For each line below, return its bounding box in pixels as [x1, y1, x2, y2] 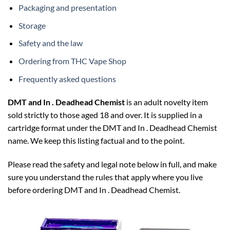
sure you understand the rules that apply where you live [8, 172, 203, 182]
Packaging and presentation [18, 3, 117, 13]
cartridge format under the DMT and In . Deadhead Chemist [8, 123, 217, 133]
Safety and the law [18, 38, 83, 48]
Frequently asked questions [18, 73, 116, 84]
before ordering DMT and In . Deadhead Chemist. [8, 185, 180, 195]
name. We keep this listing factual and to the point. [8, 136, 184, 146]
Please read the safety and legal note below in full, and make [8, 159, 217, 169]
